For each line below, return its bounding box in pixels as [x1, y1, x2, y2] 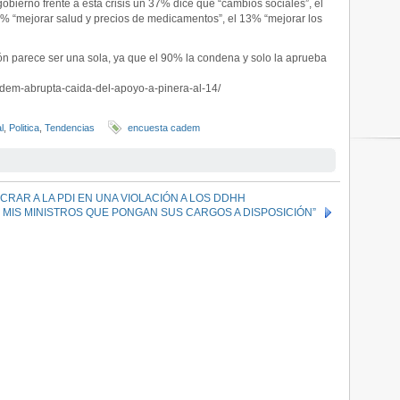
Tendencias [45, 122, 95, 133]
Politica [9, 122, 39, 133]
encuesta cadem [128, 122, 200, 133]
